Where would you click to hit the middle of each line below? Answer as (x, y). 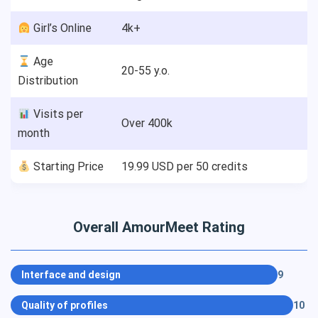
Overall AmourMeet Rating (159, 227)
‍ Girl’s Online (61, 28)
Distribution (48, 81)
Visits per (57, 114)
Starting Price (67, 166)
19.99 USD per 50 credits (185, 166)
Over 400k (147, 123)
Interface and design (71, 275)
